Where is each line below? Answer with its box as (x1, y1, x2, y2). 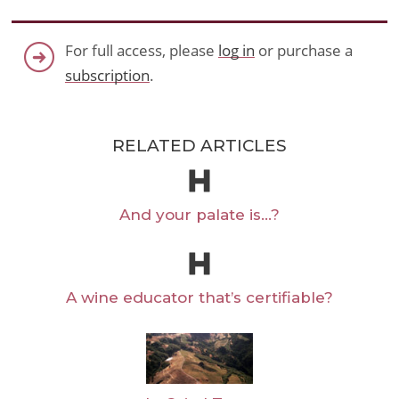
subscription (64, 65, 150, 86)
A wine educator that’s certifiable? (65, 289, 333, 307)
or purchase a (254, 40, 353, 61)
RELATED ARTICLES (111, 135, 287, 157)
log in (217, 40, 255, 61)
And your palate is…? (118, 205, 280, 224)
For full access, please (64, 40, 218, 61)
